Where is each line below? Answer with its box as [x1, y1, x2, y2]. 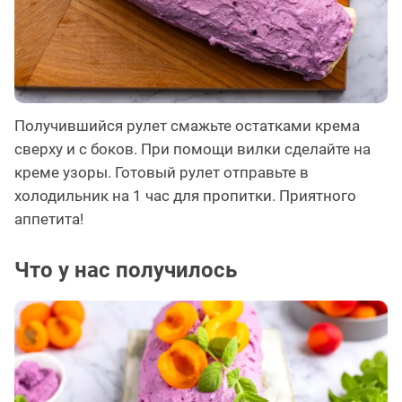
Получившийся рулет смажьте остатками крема [14, 116, 360, 135]
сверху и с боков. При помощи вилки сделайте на [14, 139, 371, 158]
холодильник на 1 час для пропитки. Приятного [14, 186, 356, 205]
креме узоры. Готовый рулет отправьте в [14, 162, 309, 181]
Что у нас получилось [14, 257, 237, 283]
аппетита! [14, 209, 83, 228]
